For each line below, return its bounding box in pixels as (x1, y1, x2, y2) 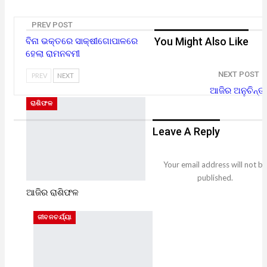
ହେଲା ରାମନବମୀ (26, 48, 80, 59)
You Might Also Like (154, 35, 249, 48)
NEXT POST (218, 70, 259, 79)
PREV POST (32, 20, 73, 29)
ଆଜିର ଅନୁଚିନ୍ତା (210, 85, 265, 96)
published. (197, 173, 233, 183)
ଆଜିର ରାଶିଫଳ (26, 187, 79, 198)
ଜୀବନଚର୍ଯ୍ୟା (38, 213, 72, 221)
